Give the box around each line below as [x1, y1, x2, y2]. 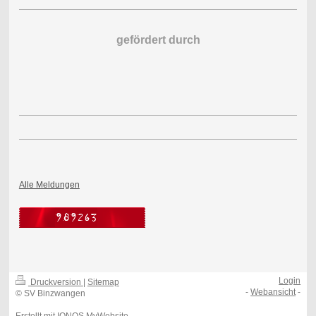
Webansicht [250, 287, 296, 298]
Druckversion [28, 277, 83, 288]
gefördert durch [116, 33, 200, 46]
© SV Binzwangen [15, 288, 85, 299]
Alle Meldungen [18, 179, 80, 190]
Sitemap [87, 277, 119, 288]
